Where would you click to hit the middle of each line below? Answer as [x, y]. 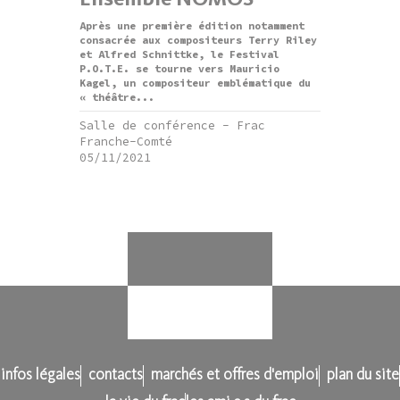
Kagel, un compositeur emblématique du [195, 83]
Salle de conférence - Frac [172, 126]
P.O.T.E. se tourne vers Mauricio [179, 68]
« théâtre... [117, 97]
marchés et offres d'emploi [234, 375]
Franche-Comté [126, 142]
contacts [115, 375]
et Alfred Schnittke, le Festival [179, 54]
